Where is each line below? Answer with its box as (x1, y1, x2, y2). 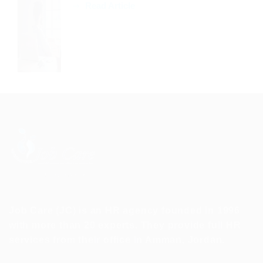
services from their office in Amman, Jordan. (9, 234, 225, 245)
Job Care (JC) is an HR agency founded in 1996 (9, 205, 240, 215)
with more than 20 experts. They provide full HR (9, 220, 241, 230)
